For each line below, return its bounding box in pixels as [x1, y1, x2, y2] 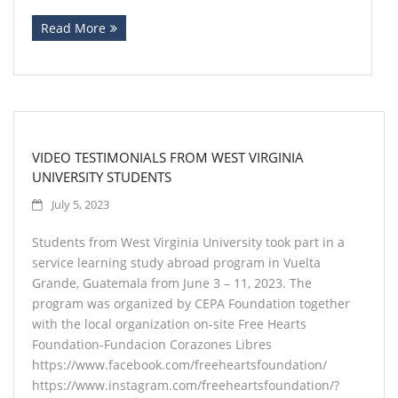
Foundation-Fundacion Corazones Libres [32, 336, 272, 353]
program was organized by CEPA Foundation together [32, 295, 350, 312]
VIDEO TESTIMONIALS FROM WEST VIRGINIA [32, 148, 304, 166]
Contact [32, 34, 84, 53]
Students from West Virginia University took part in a [32, 234, 345, 251]
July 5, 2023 [52, 197, 109, 212]
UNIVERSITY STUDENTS [32, 168, 171, 186]
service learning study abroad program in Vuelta [32, 254, 321, 271]
